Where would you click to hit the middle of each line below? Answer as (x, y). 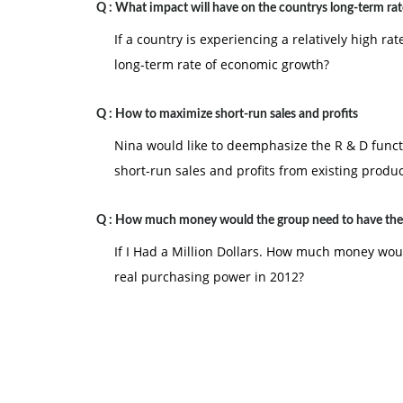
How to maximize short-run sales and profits (237, 114)
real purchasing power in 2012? (209, 277)
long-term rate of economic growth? (222, 64)
